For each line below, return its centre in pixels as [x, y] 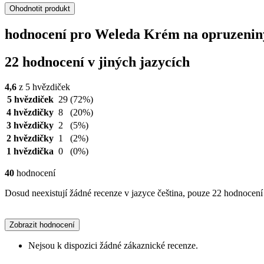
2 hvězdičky [30, 138]
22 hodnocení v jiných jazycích [97, 62]
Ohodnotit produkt [40, 9]
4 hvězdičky [30, 112]
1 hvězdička [30, 151]
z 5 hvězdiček [43, 87]
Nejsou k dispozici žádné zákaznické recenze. [113, 245]
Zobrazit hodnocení [42, 225]
